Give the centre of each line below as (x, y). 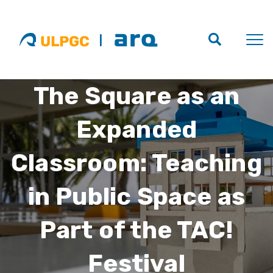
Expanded (136, 129)
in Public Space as (136, 197)
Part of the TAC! (136, 230)
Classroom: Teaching (136, 163)
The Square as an (136, 96)
